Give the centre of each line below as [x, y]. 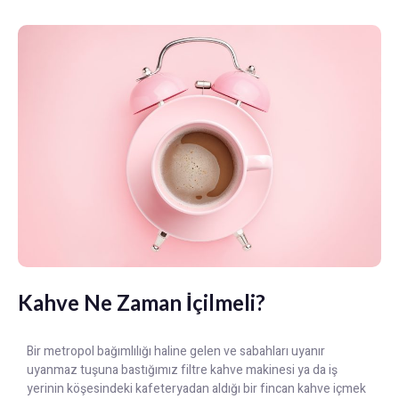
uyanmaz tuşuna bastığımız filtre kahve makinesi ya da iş [182, 370]
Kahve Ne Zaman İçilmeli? [142, 302]
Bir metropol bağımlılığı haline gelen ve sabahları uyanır [176, 351]
